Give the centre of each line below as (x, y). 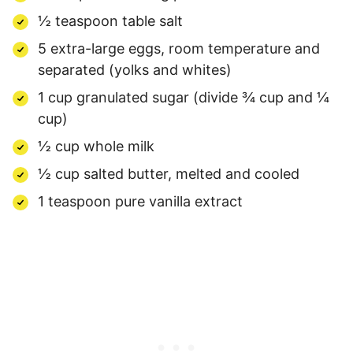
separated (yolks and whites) (135, 69)
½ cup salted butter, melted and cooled (169, 173)
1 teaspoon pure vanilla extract (140, 201)
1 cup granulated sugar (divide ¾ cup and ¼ (184, 97)
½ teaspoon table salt (110, 20)
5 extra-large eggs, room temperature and (179, 48)
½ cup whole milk (96, 146)
